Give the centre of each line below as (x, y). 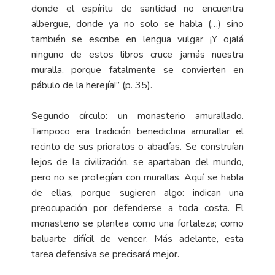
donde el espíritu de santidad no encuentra (137, 9)
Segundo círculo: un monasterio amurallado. (137, 116)
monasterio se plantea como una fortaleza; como (137, 224)
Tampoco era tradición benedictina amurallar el (137, 132)
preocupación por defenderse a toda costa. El (137, 208)
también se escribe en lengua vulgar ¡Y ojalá (137, 40)
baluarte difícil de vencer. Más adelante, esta (137, 239)
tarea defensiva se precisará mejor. (105, 254)
